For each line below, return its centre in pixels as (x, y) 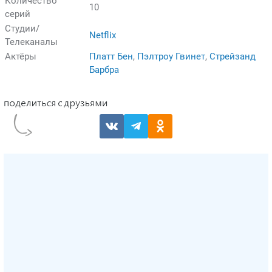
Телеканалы (31, 42)
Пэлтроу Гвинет (171, 56)
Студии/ (22, 28)
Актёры (21, 56)
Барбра (104, 70)
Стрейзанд (233, 56)
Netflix (103, 35)
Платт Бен (111, 56)
